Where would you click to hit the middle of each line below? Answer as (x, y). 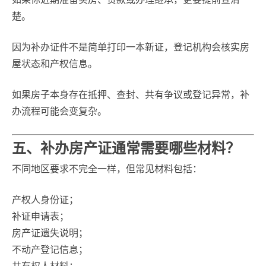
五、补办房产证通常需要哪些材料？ (126, 148)
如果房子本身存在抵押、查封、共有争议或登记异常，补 (131, 95)
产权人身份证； (45, 200)
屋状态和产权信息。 (55, 64)
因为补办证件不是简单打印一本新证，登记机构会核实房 (131, 47)
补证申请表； (40, 216)
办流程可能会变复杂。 (59, 111)
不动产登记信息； (50, 250)
